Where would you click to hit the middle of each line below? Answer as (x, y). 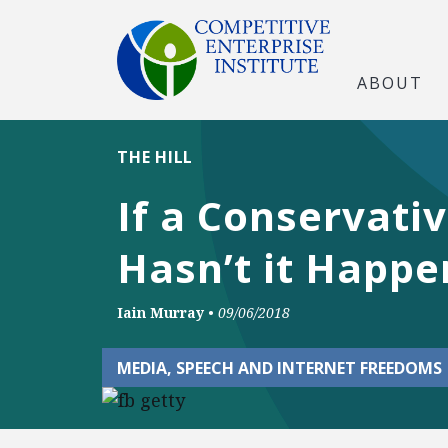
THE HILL (155, 157)
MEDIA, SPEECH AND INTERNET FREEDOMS (279, 367)
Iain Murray (160, 312)
